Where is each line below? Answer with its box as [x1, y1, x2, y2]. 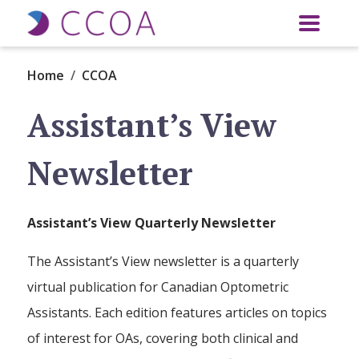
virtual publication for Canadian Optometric [27, 278, 289, 296]
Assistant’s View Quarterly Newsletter [27, 214, 276, 232]
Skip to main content [178, 3, 303, 21]
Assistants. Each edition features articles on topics [27, 304, 328, 321]
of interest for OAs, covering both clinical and [27, 329, 299, 347]
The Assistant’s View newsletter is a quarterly [27, 252, 300, 270]
